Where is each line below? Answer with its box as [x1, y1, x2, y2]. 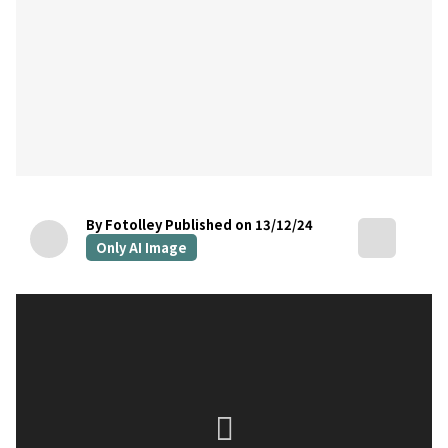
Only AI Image [96, 237, 187, 257]
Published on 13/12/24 [165, 214, 313, 234]
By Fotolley [86, 214, 162, 234]
